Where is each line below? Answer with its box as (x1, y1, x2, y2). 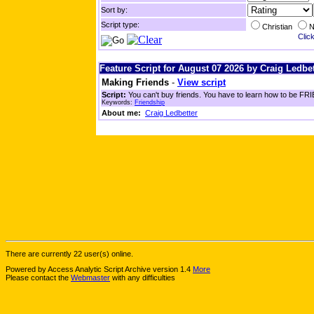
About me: (102, 109, 141, 117)
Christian (262, 22, 294, 31)
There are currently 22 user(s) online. (6, 249, 133, 258)
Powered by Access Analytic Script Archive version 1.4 (6, 265, 193, 274)
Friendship (135, 99, 165, 106)
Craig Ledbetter (145, 109, 198, 117)
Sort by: (101, 6, 128, 14)
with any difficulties (110, 273, 175, 282)
